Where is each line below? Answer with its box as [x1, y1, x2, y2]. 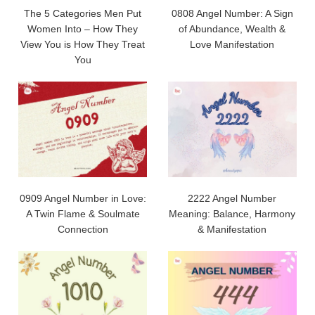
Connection [57, 223, 108, 235]
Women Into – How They [27, 23, 139, 35]
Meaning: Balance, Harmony [169, 207, 296, 219]
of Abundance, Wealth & [179, 23, 286, 35]
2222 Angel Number [188, 192, 277, 204]
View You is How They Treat [20, 39, 146, 51]
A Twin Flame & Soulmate [25, 207, 140, 219]
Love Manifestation [190, 39, 275, 51]
